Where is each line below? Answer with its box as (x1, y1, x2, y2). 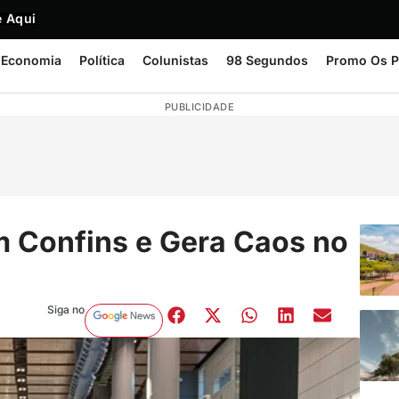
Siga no (46, 302, 85, 316)
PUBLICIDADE (164, 101, 235, 113)
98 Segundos (226, 53, 308, 68)
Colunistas (142, 53, 208, 68)
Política (79, 53, 125, 68)
